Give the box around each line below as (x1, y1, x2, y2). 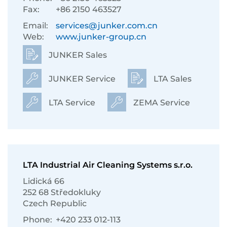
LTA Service (47, 98, 95, 107)
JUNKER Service (47, 74, 116, 84)
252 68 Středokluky (23, 187, 101, 197)
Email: (23, 21, 48, 30)
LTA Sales (152, 74, 192, 84)
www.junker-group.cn (56, 32, 146, 42)
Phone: (23, 215, 52, 224)
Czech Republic (23, 199, 87, 208)
